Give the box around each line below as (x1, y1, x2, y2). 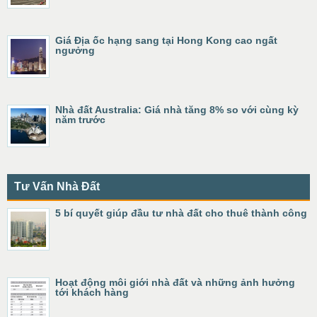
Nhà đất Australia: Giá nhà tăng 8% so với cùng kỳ (55, 104, 299, 115)
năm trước (55, 114, 105, 125)
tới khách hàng (55, 287, 129, 298)
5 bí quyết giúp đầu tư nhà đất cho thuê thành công (55, 207, 307, 219)
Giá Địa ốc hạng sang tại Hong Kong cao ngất (55, 35, 277, 46)
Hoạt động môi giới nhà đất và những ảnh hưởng (55, 277, 295, 288)
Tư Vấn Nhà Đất (14, 180, 100, 192)
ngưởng (55, 45, 95, 56)
